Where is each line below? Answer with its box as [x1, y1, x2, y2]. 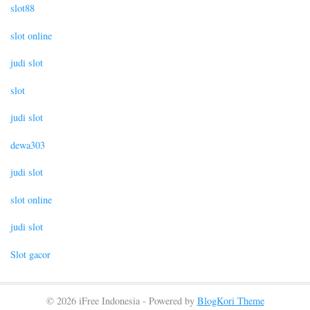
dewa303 [10, 138, 45, 152]
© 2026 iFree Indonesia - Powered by [46, 294, 197, 308]
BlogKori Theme [197, 294, 264, 308]
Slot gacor [10, 247, 51, 261]
